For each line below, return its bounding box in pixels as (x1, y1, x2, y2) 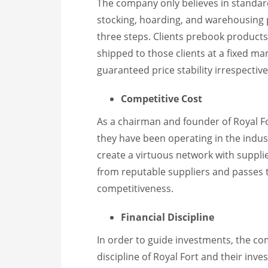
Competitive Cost (121, 92, 202, 105)
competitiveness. (97, 182, 176, 195)
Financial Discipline (121, 211, 214, 224)
